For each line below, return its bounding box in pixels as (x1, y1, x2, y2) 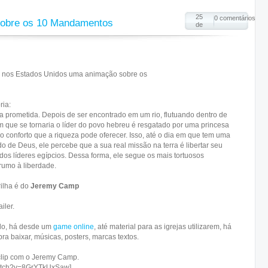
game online (53, 223, 94, 231)
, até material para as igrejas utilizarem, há (94, 223, 232, 231)
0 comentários (214, 14, 255, 22)
